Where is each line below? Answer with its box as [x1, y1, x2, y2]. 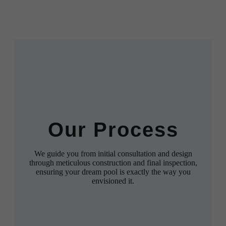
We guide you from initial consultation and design [34, 149, 192, 158]
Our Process [47, 119, 179, 141]
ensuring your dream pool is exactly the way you [35, 167, 191, 177]
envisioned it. [92, 177, 134, 186]
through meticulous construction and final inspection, [29, 158, 197, 167]
